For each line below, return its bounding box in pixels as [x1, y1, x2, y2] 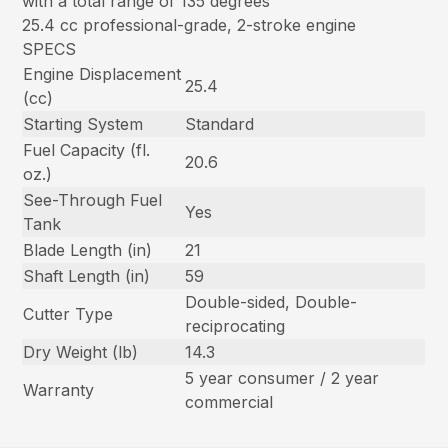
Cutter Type [23, 304, 114, 325]
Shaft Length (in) [23, 266, 151, 287]
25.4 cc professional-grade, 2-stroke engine [22, 15, 357, 36]
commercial [185, 392, 274, 413]
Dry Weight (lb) [23, 342, 139, 363]
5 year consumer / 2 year [185, 368, 380, 389]
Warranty [23, 380, 95, 401]
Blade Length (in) [23, 240, 153, 261]
